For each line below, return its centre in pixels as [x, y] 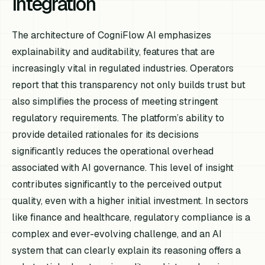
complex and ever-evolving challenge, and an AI [117, 234]
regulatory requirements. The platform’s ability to [118, 118]
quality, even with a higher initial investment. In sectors [130, 201]
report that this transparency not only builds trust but [129, 85]
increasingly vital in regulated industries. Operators [123, 68]
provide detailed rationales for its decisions [106, 134]
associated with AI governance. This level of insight [123, 167]
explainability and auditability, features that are [114, 51]
